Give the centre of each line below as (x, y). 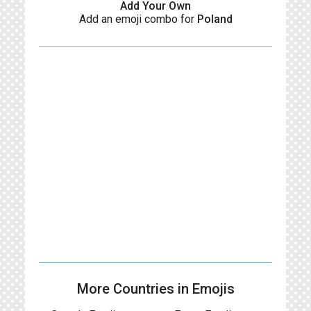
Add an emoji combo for (138, 19)
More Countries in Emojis (155, 289)
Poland (215, 19)
